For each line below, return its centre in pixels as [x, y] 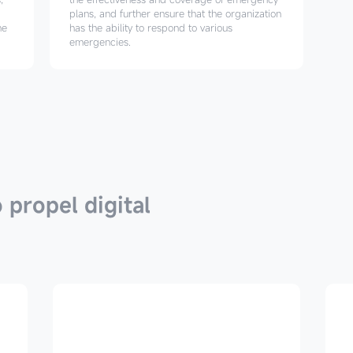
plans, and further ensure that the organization [176, 14]
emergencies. [100, 42]
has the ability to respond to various [151, 28]
